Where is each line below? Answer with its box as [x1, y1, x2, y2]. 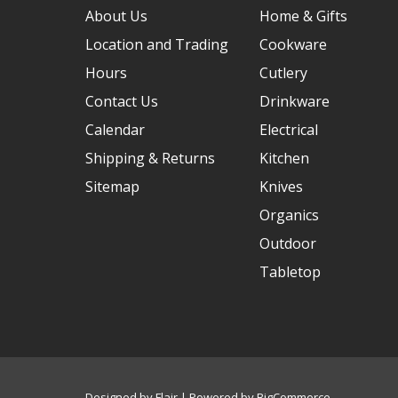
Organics [259, 205, 319, 226]
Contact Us [85, 92, 158, 112]
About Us [85, 6, 147, 27]
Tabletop [259, 262, 321, 283]
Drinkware [259, 92, 330, 112]
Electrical [259, 120, 318, 140]
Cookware [259, 35, 327, 55]
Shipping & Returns [85, 148, 215, 169]
